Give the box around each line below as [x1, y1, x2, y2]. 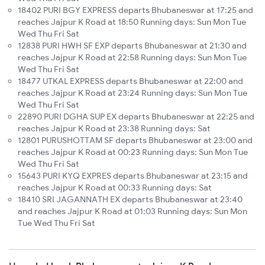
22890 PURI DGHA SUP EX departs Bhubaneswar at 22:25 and [18, 111, 254, 122]
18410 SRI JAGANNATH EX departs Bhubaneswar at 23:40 [18, 194, 243, 205]
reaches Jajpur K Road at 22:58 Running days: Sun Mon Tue [18, 52, 247, 63]
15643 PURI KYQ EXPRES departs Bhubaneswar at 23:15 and [18, 170, 248, 182]
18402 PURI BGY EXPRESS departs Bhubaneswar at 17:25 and [18, 5, 253, 16]
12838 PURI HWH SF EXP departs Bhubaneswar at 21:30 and [18, 40, 247, 51]
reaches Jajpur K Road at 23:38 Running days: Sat [18, 123, 211, 134]
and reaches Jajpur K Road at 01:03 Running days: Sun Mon [18, 206, 247, 217]
